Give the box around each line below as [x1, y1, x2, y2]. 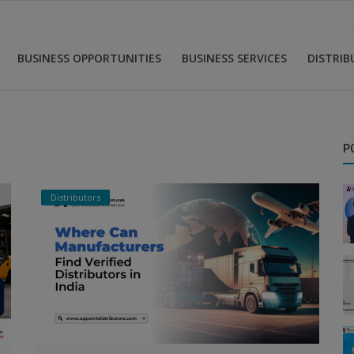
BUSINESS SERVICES [182, 51, 287, 66]
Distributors [51, 191, 100, 203]
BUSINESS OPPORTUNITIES [17, 51, 161, 66]
